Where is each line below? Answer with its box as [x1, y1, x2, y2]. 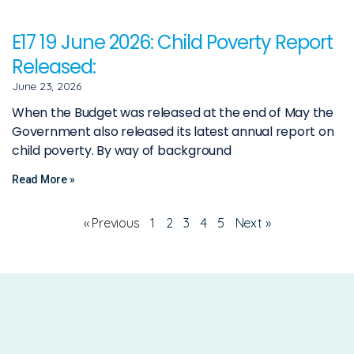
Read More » [12, 172, 75, 186]
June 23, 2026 [12, 78, 81, 93]
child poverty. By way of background [12, 141, 232, 160]
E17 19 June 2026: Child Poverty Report [12, 28, 333, 55]
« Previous [83, 214, 140, 231]
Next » [235, 214, 271, 231]
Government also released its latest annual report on [12, 122, 334, 141]
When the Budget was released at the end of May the [12, 103, 334, 122]
